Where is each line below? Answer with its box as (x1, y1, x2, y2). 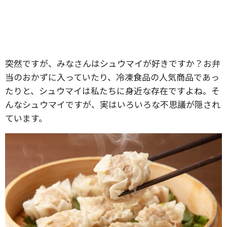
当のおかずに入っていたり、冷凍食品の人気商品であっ (5, 70, 219, 83)
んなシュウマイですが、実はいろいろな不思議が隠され (5, 98, 220, 110)
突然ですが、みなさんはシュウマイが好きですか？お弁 (5, 57, 220, 69)
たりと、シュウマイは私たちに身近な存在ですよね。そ (5, 84, 220, 97)
